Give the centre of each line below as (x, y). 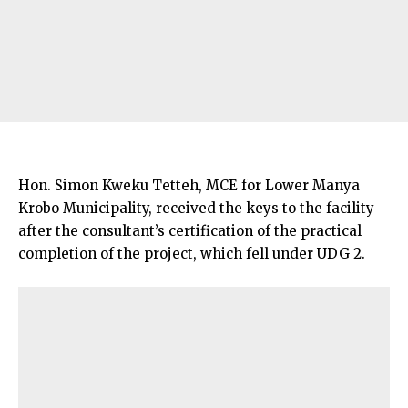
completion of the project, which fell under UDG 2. (192, 253)
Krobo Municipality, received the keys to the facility (196, 208)
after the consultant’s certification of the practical (190, 230)
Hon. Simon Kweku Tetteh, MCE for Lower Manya (189, 185)
